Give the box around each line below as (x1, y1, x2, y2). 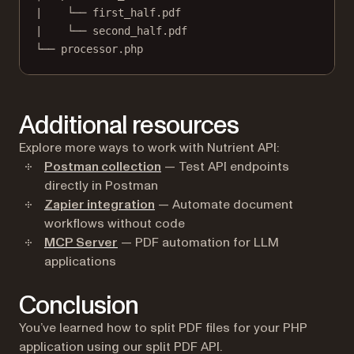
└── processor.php (36, 43, 143, 56)
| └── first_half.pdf (36, 6, 181, 20)
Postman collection (44, 158, 161, 176)
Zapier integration (44, 196, 155, 214)
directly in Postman (44, 177, 158, 195)
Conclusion (19, 288, 139, 324)
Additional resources (19, 108, 239, 144)
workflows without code (44, 215, 185, 233)
